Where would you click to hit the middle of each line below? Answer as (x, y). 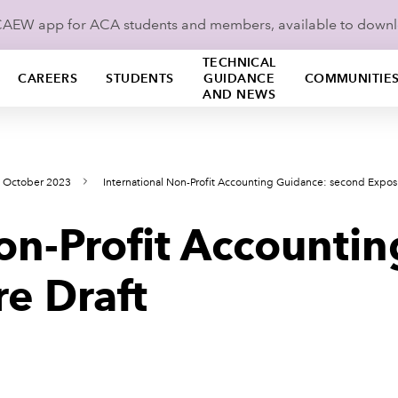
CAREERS (48, 78)
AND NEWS (239, 94)
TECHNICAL (239, 62)
